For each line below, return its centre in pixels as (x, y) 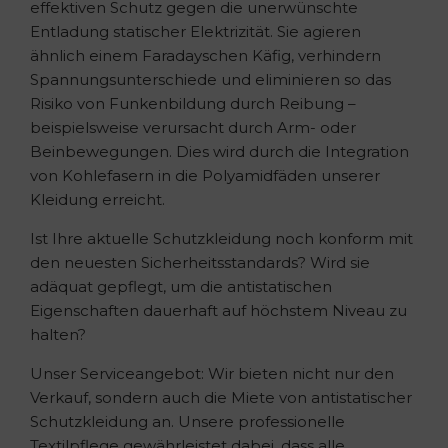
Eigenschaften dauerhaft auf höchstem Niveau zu (218, 310)
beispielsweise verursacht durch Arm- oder (193, 127)
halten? (58, 334)
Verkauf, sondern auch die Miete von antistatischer (221, 397)
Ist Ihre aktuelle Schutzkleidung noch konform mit (221, 238)
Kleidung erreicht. (97, 199)
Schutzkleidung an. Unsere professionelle (187, 421)
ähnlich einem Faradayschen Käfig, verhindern (205, 55)
